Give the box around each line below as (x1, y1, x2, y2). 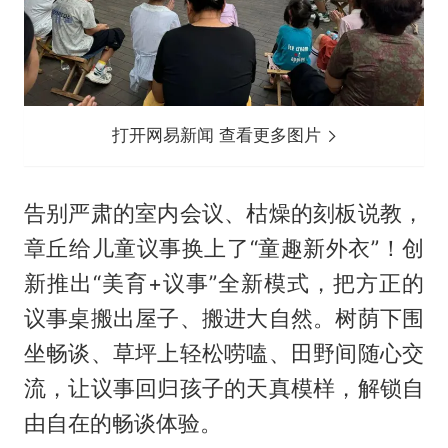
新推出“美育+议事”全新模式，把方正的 (23, 270, 425, 297)
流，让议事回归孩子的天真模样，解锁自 (23, 375, 425, 402)
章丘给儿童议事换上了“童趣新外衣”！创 (23, 235, 425, 262)
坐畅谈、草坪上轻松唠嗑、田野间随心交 (23, 340, 425, 367)
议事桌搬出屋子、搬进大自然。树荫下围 (23, 305, 425, 332)
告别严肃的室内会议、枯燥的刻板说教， (23, 200, 425, 227)
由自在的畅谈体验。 (23, 410, 222, 437)
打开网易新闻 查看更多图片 (112, 125, 327, 146)
